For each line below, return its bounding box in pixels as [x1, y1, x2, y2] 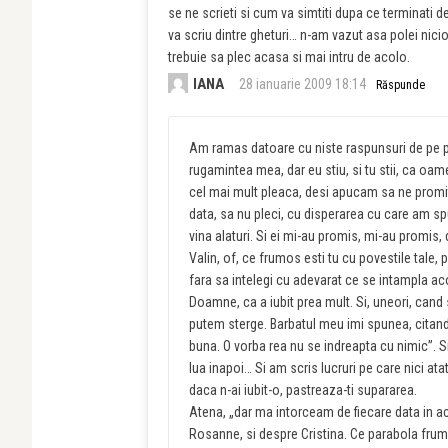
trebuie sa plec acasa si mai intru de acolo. [168, 49, 410, 66]
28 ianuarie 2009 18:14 [239, 76, 366, 93]
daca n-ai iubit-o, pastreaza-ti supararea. [189, 382, 417, 399]
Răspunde [376, 78, 425, 93]
